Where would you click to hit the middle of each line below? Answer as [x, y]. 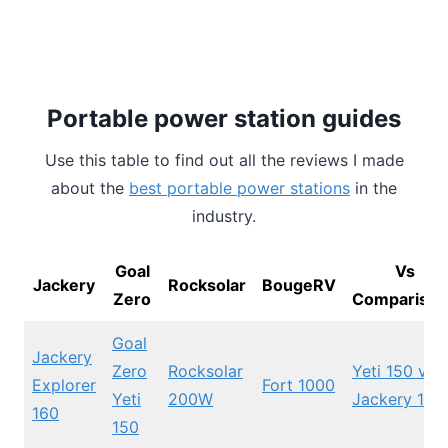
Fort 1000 [298, 385]
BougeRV [299, 285]
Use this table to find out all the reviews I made [224, 160]
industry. [224, 216]
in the [373, 188]
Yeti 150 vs [393, 371]
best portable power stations [239, 188]
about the [90, 188]
